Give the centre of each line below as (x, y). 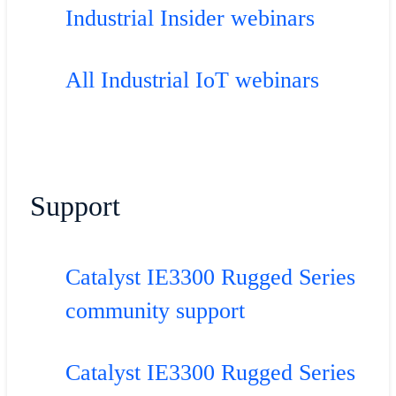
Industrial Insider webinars (190, 19)
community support (155, 310)
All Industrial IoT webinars (192, 80)
